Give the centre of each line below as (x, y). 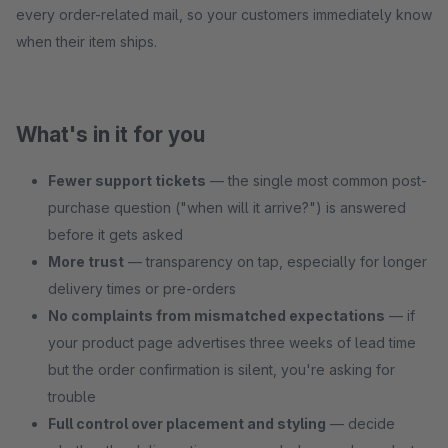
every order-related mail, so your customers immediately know (224, 14)
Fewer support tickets (127, 180)
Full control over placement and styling (187, 423)
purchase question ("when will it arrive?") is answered (227, 207)
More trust (86, 261)
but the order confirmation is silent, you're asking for (221, 369)
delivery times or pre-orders (142, 288)
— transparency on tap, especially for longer (275, 261)
